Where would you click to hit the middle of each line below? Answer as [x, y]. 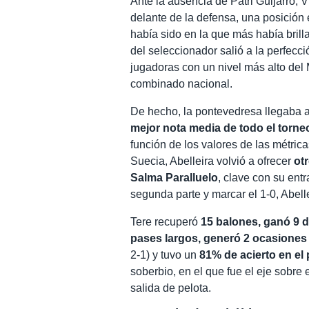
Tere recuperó [166, 222]
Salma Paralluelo [175, 178]
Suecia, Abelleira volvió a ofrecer [212, 161]
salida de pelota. [171, 288]
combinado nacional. [182, 84]
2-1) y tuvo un [165, 255]
